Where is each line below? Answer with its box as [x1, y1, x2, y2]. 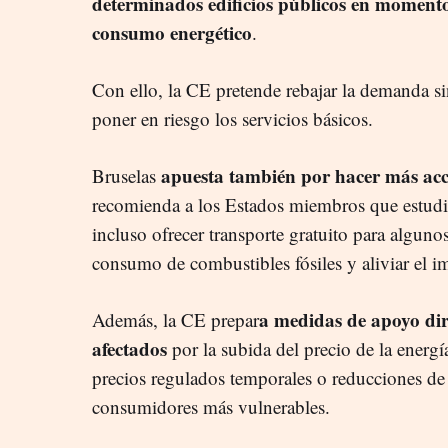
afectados [92, 334, 167, 362]
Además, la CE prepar [92, 306, 259, 332]
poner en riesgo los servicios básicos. [92, 105, 373, 131]
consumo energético [92, 18, 252, 46]
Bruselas [92, 162, 161, 188]
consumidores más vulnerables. [92, 393, 330, 419]
